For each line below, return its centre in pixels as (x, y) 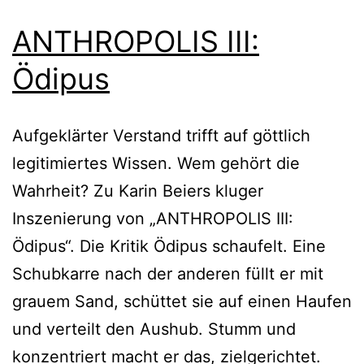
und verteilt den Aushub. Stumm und (154, 329)
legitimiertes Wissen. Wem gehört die (156, 163)
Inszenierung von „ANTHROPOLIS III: (153, 218)
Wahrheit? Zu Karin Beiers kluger (138, 191)
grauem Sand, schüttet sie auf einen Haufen (182, 301)
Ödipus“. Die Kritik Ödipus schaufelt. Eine (169, 246)
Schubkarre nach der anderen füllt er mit (168, 273)
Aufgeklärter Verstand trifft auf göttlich (161, 135)
